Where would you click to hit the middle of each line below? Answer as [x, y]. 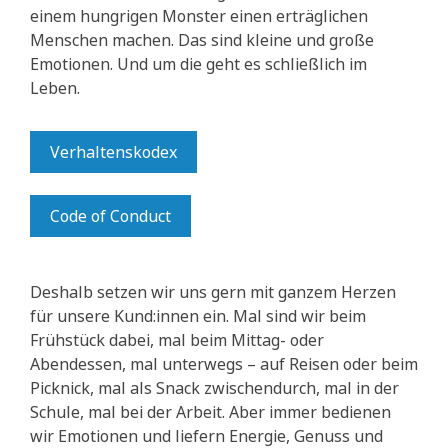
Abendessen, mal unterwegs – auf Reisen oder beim [224, 364]
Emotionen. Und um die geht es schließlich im [198, 64]
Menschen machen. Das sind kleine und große [202, 40]
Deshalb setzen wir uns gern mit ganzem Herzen [213, 292]
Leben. [55, 88]
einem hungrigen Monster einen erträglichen [199, 16]
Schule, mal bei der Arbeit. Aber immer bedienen [210, 412]
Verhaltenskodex [113, 152]
